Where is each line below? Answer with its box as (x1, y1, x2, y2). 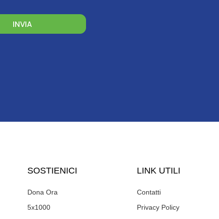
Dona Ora (27, 188, 58, 197)
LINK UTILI (136, 166, 180, 176)
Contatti (136, 188, 161, 197)
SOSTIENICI (27, 166, 77, 176)
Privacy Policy (136, 203, 179, 212)
